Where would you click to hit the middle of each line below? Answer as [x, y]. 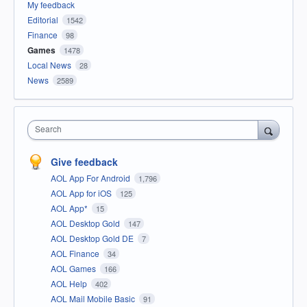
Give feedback [84, 162]
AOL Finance [76, 254]
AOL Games [74, 269]
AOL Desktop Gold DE [93, 238]
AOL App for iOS [82, 193]
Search [48, 129]
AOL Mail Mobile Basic [94, 299]
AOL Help [70, 284]
